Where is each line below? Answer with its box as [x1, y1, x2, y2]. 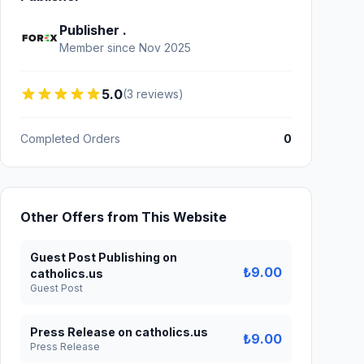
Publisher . [59, 22, 127, 38]
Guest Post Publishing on [30, 250, 177, 264]
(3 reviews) [123, 87, 184, 101]
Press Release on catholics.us [30, 325, 208, 339]
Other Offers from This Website [20, 209, 227, 225]
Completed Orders [20, 132, 120, 145]
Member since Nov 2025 [59, 41, 191, 54]
